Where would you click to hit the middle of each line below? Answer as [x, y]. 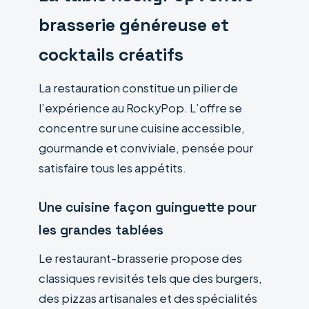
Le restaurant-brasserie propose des [140, 258]
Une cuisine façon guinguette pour [148, 207]
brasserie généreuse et [134, 25]
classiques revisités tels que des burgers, [150, 278]
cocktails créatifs [111, 54]
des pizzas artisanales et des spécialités [148, 298]
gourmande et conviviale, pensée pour [146, 148]
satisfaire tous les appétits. [112, 168]
